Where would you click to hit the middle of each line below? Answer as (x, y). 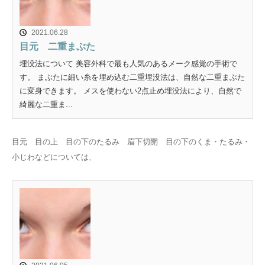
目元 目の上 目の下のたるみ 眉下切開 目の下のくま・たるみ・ (131, 141)
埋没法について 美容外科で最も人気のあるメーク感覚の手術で (128, 63)
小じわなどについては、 (54, 157)
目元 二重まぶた (57, 46)
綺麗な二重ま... (46, 104)
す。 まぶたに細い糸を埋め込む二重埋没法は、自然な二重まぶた (132, 77)
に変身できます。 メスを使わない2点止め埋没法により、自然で (130, 91)
